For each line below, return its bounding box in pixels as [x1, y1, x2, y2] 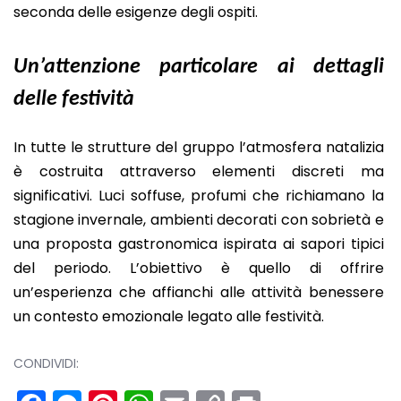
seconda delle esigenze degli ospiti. [13, 2, 258, 23]
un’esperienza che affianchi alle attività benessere [13, 282, 384, 303]
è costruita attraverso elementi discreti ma [13, 161, 384, 183]
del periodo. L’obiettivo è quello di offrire [13, 258, 384, 279]
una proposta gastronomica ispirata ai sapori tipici [13, 234, 384, 255]
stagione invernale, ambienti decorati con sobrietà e [13, 209, 384, 231]
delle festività [13, 89, 134, 111]
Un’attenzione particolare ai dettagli [13, 56, 384, 79]
